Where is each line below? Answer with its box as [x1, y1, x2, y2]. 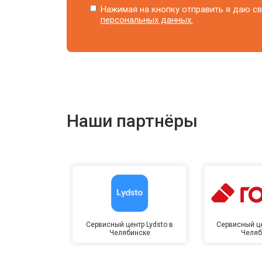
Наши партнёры [67, 110, 198, 131]
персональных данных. [100, 14, 193, 25]
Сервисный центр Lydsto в [86, 220, 174, 229]
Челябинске [109, 228, 150, 237]
